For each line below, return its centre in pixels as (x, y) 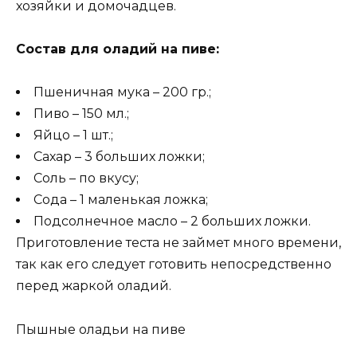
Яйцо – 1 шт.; (73, 135)
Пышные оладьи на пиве (101, 329)
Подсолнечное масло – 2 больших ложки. (172, 222)
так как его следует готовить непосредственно (174, 265)
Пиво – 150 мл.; (81, 114)
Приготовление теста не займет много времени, (178, 243)
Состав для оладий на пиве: (118, 49)
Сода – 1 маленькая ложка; (121, 200)
